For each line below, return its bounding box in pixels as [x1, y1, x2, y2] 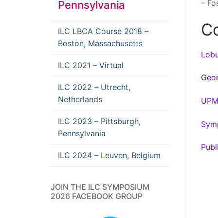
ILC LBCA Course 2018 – [58, 26, 148, 36]
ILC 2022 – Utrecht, [58, 82, 130, 92]
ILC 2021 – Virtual [58, 60, 124, 70]
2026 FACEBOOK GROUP [51, 191, 143, 201]
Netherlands [58, 94, 102, 104]
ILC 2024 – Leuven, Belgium [58, 150, 161, 161]
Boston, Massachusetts [58, 38, 143, 48]
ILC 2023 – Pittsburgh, [58, 116, 141, 127]
